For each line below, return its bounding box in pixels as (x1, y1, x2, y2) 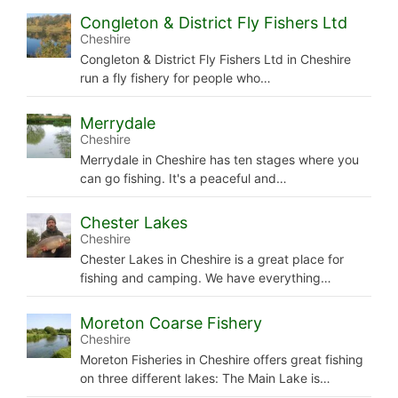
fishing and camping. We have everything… (80, 270, 331, 286)
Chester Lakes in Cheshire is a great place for (80, 251, 344, 267)
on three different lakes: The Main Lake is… (80, 370, 330, 386)
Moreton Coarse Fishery (80, 313, 262, 332)
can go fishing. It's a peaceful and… (80, 170, 287, 186)
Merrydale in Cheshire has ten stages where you (80, 151, 359, 167)
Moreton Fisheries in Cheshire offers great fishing (80, 351, 363, 367)
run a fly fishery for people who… (80, 70, 271, 86)
